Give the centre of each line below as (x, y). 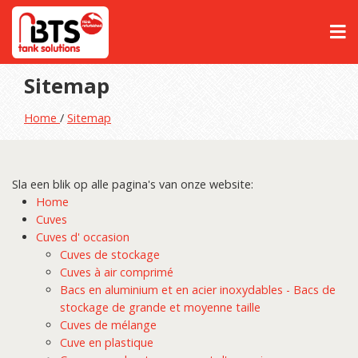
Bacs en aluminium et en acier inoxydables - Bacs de (198, 290)
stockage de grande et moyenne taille (160, 307)
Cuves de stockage (110, 255)
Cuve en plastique (107, 342)
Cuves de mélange (108, 325)
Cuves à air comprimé (117, 272)
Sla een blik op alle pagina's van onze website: (133, 184)
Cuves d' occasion (83, 237)
